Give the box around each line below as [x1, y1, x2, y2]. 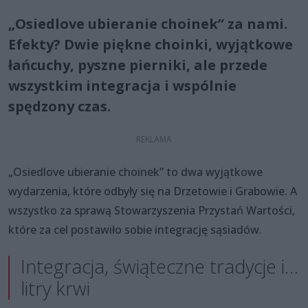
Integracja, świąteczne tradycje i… [21, 253, 298, 279]
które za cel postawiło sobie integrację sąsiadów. [8, 221, 262, 237]
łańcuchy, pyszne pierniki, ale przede [8, 55, 267, 74]
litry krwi [21, 275, 90, 301]
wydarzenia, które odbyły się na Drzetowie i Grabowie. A [8, 183, 297, 199]
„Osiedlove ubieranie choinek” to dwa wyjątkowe [8, 164, 263, 179]
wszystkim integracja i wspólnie [8, 76, 236, 95]
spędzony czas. [8, 96, 111, 115]
